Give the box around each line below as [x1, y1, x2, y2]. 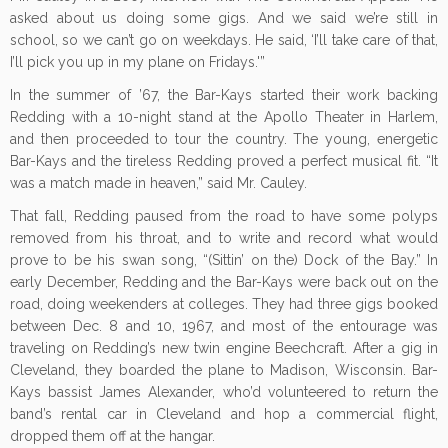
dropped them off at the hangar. [10, 428, 215, 444]
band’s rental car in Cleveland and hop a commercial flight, [10, 406, 438, 422]
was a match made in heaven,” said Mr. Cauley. [10, 175, 307, 191]
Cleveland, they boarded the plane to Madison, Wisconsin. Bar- [10, 362, 438, 378]
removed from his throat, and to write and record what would [10, 230, 438, 246]
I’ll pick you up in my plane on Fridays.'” [10, 54, 265, 70]
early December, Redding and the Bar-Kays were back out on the [10, 274, 438, 290]
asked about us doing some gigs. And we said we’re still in [10, 10, 438, 26]
